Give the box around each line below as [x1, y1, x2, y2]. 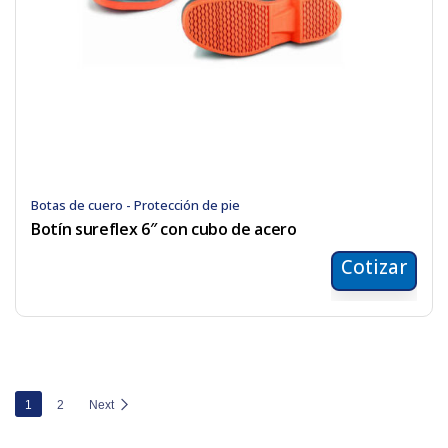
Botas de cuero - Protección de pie [31, 196, 240, 215]
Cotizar [341, 254, 407, 281]
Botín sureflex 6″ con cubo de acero [31, 218, 297, 241]
